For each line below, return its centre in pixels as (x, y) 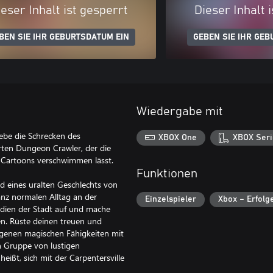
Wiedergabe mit (180, 112)
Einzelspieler (171, 200)
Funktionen (167, 173)
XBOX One (178, 137)
